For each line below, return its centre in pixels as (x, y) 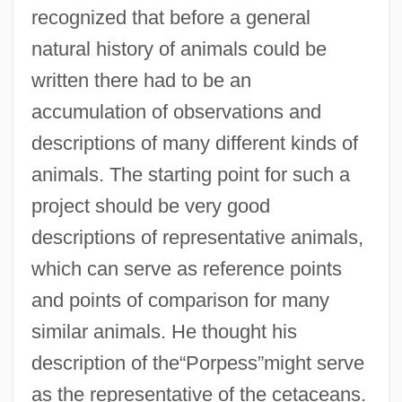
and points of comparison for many (180, 300)
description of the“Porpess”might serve (197, 363)
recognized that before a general (170, 17)
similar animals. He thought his (164, 331)
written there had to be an (141, 80)
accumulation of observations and (176, 111)
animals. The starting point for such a (190, 174)
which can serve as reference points (186, 268)
